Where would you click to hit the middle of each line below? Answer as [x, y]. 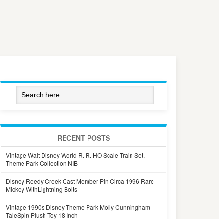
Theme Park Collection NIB [42, 163]
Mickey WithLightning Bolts [42, 189]
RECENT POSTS [84, 138]
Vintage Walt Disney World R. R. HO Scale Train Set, [75, 155]
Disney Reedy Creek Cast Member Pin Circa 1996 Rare [80, 181]
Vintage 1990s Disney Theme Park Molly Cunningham [78, 207]
